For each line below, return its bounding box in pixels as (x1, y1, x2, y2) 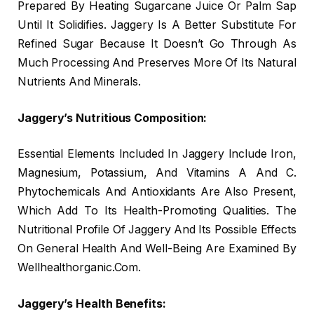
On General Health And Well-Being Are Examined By (18, 242, 296, 256)
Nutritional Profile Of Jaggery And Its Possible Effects (18, 223, 296, 237)
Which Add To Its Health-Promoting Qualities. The (18, 204, 296, 218)
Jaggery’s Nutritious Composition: (18, 111, 207, 125)
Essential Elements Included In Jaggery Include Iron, (18, 147, 296, 161)
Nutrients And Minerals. (18, 75, 142, 89)
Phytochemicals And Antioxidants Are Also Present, (18, 185, 296, 199)
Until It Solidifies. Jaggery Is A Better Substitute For (18, 18, 296, 32)
